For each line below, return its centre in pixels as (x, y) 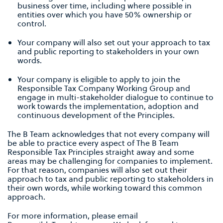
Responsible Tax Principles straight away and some (101, 152)
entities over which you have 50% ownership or (105, 15)
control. (32, 24)
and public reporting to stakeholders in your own (108, 52)
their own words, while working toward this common (105, 188)
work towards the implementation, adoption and (108, 106)
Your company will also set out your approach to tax (114, 43)
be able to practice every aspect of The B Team (93, 143)
